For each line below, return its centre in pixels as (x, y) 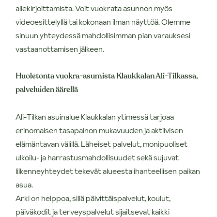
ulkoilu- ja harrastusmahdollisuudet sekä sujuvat (97, 157)
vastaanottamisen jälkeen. (60, 49)
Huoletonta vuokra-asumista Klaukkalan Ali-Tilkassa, (107, 76)
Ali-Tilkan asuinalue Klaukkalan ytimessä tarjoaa (95, 116)
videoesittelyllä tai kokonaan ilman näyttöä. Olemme (103, 22)
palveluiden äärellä (47, 89)
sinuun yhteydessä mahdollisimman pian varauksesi (103, 35)
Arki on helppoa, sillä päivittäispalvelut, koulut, (93, 198)
